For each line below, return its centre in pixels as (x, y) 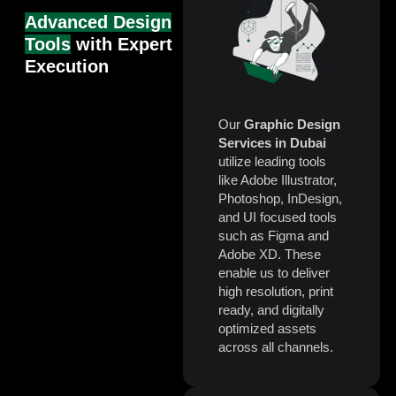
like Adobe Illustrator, (277, 180)
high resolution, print (275, 292)
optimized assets (267, 329)
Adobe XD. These (269, 255)
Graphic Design (292, 125)
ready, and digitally (271, 310)
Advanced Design (98, 23)
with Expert (122, 45)
